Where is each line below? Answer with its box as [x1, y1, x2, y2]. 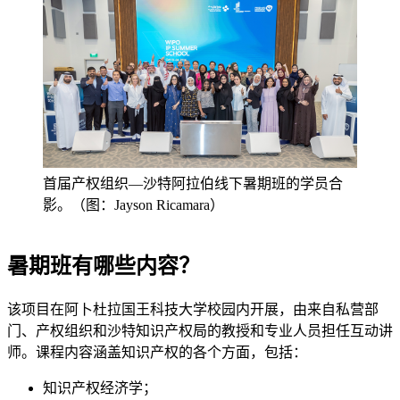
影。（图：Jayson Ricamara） [43, 196, 224, 212]
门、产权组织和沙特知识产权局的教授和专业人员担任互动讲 [7, 322, 393, 338]
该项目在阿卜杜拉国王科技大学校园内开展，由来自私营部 [7, 301, 379, 317]
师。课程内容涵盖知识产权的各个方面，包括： [7, 344, 307, 360]
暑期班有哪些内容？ [7, 254, 200, 278]
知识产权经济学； [43, 379, 157, 396]
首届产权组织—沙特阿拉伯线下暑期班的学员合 [43, 175, 343, 191]
